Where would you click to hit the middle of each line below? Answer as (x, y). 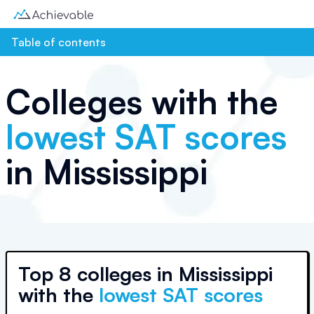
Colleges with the (142, 102)
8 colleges (105, 274)
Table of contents (59, 42)
